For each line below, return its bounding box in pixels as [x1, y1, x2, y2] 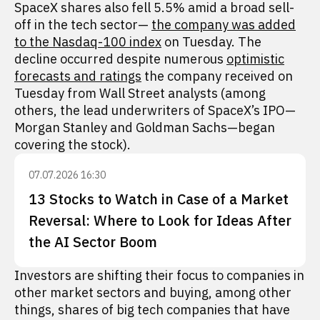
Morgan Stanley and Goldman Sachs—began [14, 119, 275, 136]
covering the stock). [14, 136, 131, 153]
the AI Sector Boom [29, 232, 157, 251]
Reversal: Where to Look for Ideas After [29, 211, 291, 230]
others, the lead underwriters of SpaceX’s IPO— [14, 102, 296, 119]
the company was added [151, 16, 296, 33]
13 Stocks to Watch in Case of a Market [29, 189, 289, 209]
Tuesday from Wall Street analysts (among [14, 85, 266, 101]
